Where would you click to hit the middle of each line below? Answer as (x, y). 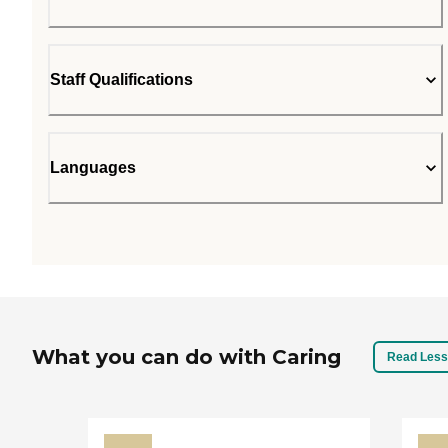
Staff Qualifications (121, 79)
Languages (93, 167)
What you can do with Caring (186, 357)
